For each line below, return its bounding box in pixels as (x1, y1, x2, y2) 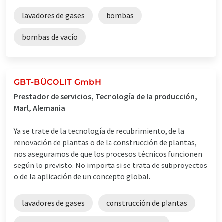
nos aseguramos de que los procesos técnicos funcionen (14, 148, 202, 159)
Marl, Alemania (14, 102, 65, 112)
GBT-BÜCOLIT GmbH (14, 77, 102, 87)
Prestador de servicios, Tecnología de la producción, (14, 91, 197, 101)
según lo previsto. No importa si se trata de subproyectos (14, 160, 207, 170)
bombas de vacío (22, 31, 78, 42)
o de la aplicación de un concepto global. (14, 171, 150, 181)
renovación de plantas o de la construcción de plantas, (14, 137, 197, 147)
